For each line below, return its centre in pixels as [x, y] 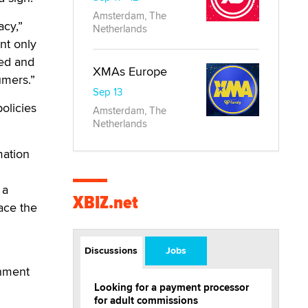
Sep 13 [108, 92]
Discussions [111, 250]
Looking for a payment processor [172, 287]
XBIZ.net [106, 202]
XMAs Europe [130, 71]
